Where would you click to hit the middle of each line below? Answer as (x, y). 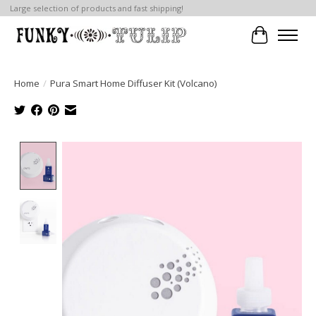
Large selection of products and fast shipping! (96, 8)
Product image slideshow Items (144, 149)
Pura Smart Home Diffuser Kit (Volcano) (134, 83)
